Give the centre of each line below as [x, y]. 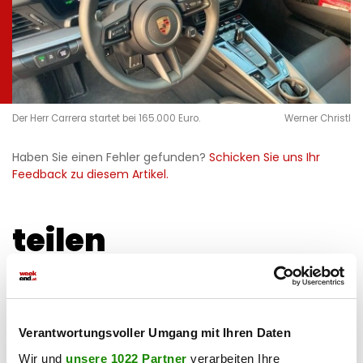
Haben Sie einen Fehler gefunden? [111, 158]
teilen [59, 241]
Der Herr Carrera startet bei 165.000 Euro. [106, 119]
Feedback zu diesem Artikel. [90, 175]
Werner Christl [317, 119]
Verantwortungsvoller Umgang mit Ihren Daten [155, 333]
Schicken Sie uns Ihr [265, 158]
